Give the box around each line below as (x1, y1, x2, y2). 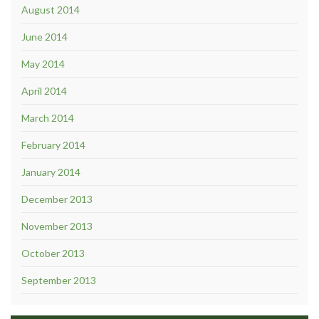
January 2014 (21, 165, 80, 178)
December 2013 (21, 192, 93, 205)
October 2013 (21, 246, 85, 259)
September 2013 (21, 273, 96, 286)
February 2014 (21, 138, 85, 151)
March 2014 (21, 111, 74, 124)
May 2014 (21, 57, 65, 70)
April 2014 (21, 84, 67, 97)
